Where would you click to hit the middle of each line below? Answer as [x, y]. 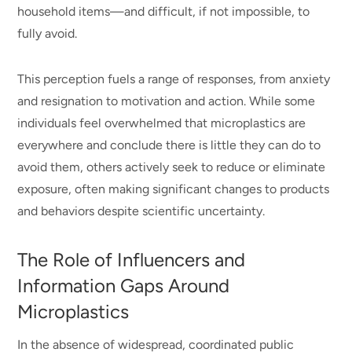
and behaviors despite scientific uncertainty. [143, 211]
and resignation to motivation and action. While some [167, 101]
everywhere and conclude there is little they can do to [169, 145]
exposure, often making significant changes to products [174, 189]
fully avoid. [49, 34]
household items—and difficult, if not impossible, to [164, 12]
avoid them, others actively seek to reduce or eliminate [172, 167]
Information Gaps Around [124, 285]
